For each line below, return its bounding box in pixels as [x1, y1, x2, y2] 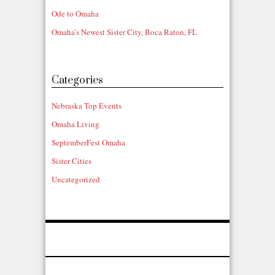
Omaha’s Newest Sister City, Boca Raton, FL [52, 26, 197, 38]
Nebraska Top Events [52, 100, 122, 112]
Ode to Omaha [52, 8, 99, 20]
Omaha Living [52, 118, 99, 130]
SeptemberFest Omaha [52, 137, 125, 149]
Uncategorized [52, 174, 100, 185]
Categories [52, 74, 103, 88]
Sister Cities [52, 155, 91, 167]
